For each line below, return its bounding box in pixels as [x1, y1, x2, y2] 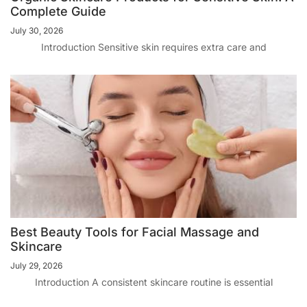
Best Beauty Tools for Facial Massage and [10, 225, 259, 240]
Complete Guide [10, 4, 106, 19]
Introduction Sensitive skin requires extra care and [40, 41, 267, 53]
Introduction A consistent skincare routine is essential [34, 276, 273, 288]
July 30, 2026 [10, 25, 63, 36]
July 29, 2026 [10, 260, 62, 271]
